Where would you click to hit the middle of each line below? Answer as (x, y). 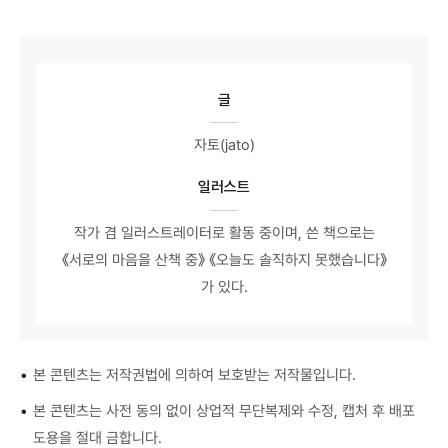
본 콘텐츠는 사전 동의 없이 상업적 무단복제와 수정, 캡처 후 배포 (223, 411)
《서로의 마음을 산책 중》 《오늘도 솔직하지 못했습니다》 (224, 260)
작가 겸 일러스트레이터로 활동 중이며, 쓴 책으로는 (224, 233)
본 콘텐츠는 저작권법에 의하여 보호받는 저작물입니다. (194, 374)
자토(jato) (224, 145)
